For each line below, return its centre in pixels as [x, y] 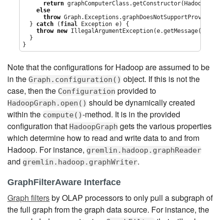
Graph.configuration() [75, 79]
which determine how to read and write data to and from [103, 137]
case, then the [33, 90]
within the [25, 114]
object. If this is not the [161, 79]
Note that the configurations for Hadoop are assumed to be [109, 67]
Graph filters [28, 197]
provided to [136, 90]
